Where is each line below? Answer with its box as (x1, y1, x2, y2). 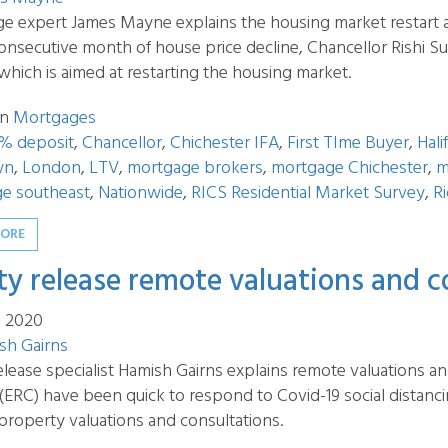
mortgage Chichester (271, 154, 428, 183)
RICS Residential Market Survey (191, 179, 425, 208)
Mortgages (13, 104, 96, 133)
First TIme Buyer (287, 129, 409, 158)
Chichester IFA (170, 129, 279, 158)
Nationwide (98, 179, 183, 208)
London (22, 154, 81, 183)
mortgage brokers (127, 154, 263, 183)
